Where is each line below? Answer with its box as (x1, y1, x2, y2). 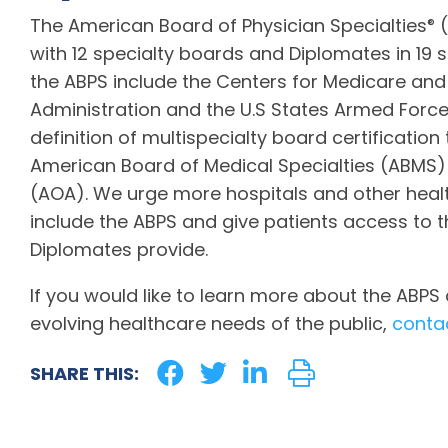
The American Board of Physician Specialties (30, 13, 427, 39)
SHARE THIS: (30, 361, 139, 387)
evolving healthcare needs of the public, (30, 311, 392, 337)
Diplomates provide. (30, 237, 208, 263)
